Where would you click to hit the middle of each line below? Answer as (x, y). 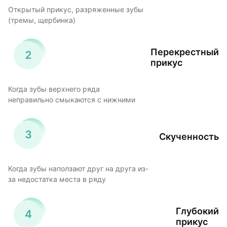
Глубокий (197, 211)
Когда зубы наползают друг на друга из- (78, 169)
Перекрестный (185, 52)
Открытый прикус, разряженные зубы (76, 10)
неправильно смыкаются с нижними (72, 100)
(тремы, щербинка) (42, 21)
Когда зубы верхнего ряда (54, 89)
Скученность (189, 137)
